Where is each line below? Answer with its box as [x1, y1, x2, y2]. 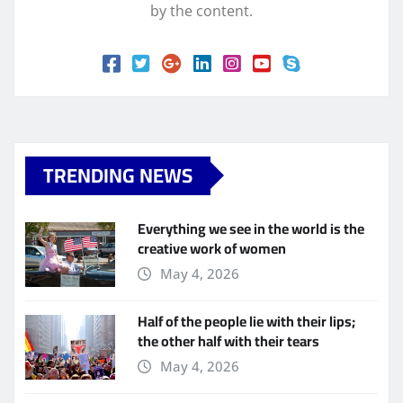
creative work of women [138, 234, 286, 262]
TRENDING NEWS [43, 156, 193, 194]
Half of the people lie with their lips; [138, 307, 355, 335]
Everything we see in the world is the [138, 214, 364, 242]
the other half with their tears [138, 327, 319, 354]
